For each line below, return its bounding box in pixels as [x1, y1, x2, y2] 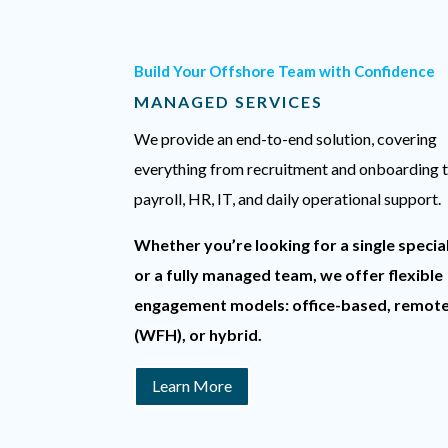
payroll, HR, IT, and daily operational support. [134, 189, 442, 209]
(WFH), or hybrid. [134, 325, 263, 345]
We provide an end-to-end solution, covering [134, 129, 438, 149]
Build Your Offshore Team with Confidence [134, 62, 436, 81]
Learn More [152, 376, 233, 396]
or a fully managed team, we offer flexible [134, 265, 444, 285]
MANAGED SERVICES [134, 92, 324, 112]
